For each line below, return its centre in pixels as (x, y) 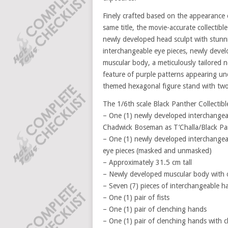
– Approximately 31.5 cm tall (147, 162)
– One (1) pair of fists (136, 197)
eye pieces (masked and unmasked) (157, 151)
